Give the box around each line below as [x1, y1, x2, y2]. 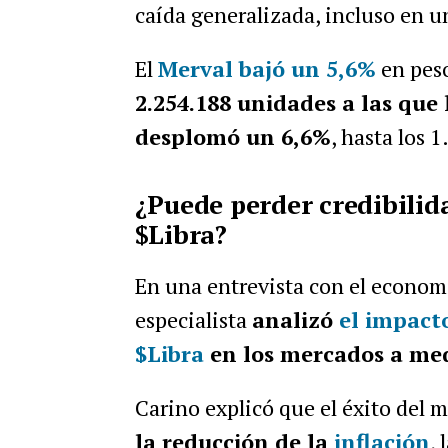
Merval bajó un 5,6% [157, 54, 376, 83]
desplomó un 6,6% [134, 122, 331, 151]
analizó [251, 305, 339, 334]
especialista [134, 305, 252, 334]
